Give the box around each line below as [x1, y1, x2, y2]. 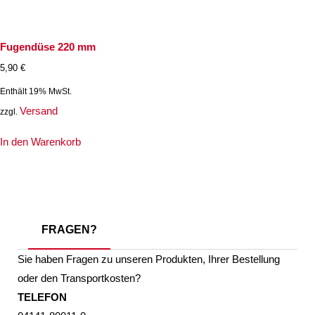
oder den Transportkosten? [18, 271, 141, 284]
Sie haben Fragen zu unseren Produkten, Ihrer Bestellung [18, 252, 280, 265]
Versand [20, 105, 58, 117]
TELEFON [18, 290, 67, 303]
